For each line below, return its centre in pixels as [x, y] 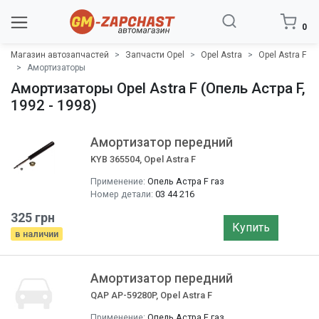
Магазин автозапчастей [60, 55]
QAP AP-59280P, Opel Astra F [151, 295]
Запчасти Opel [155, 55]
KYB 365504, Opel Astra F [143, 159]
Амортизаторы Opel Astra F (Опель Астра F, [158, 88]
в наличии [37, 234]
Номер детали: [122, 194]
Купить [251, 228]
